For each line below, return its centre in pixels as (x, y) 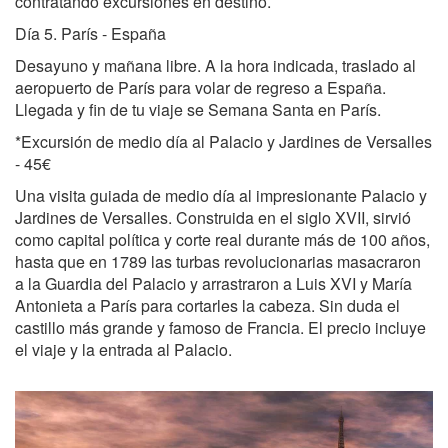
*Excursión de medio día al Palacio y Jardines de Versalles (223, 142)
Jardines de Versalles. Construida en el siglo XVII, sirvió (213, 218)
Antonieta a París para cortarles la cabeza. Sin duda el (207, 306)
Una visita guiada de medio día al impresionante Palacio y (221, 196)
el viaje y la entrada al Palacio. (123, 350)
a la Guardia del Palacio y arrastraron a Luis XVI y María (213, 284)
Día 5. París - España (90, 34)
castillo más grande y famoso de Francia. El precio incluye (220, 328)
